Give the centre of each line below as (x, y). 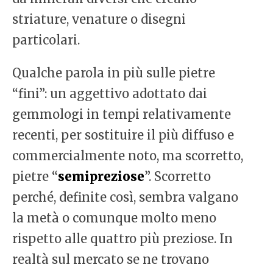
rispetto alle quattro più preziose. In (122, 239)
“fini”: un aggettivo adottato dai (110, 94)
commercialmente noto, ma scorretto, (128, 156)
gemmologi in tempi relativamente (122, 115)
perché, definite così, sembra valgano (125, 197)
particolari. (46, 40)
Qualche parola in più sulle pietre (114, 73)
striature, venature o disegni (99, 19)
